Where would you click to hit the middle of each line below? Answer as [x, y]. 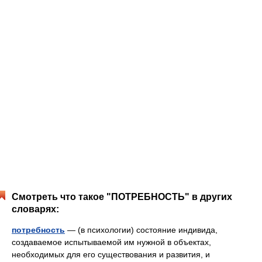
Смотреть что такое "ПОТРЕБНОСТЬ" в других [122, 197]
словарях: [35, 209]
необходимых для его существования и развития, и [111, 254]
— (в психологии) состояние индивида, [141, 230]
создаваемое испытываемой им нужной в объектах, [111, 242]
